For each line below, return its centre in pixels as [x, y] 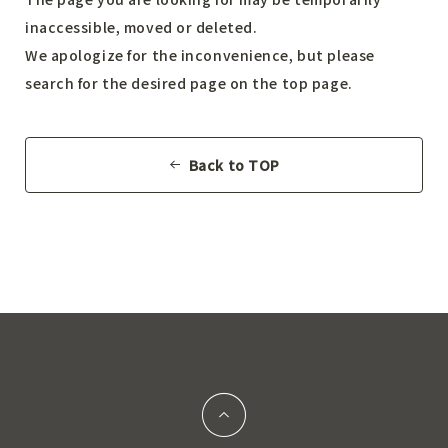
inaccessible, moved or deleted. [141, 27]
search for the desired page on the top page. [189, 83]
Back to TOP [234, 164]
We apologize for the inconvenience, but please [200, 55]
